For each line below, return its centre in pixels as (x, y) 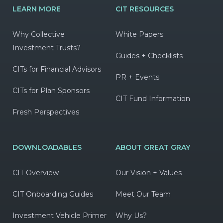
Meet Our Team (143, 194)
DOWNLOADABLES (47, 147)
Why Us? (131, 215)
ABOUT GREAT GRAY (153, 147)
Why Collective (39, 34)
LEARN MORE (37, 9)
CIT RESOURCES (144, 9)
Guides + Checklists (149, 56)
